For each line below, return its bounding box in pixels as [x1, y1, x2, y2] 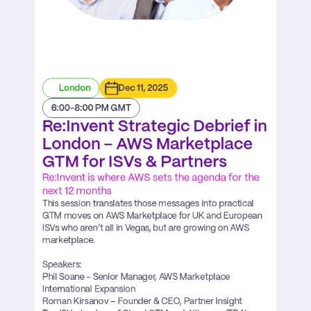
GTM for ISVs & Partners [42, 154, 228, 171]
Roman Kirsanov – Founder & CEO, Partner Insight [42, 297, 242, 306]
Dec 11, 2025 [118, 84, 169, 93]
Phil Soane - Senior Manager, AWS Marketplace [42, 273, 230, 282]
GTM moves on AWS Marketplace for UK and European [42, 212, 262, 221]
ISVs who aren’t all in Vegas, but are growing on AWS [42, 224, 249, 233]
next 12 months [42, 186, 112, 196]
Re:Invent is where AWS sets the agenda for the [42, 173, 260, 183]
